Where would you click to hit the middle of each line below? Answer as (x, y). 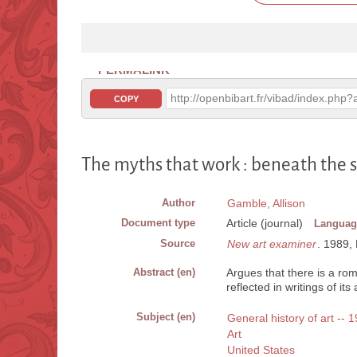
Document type (158, 223)
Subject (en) (166, 317)
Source (178, 244)
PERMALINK (134, 70)
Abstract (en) (164, 273)
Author (178, 203)
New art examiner (272, 244)
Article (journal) (265, 224)
